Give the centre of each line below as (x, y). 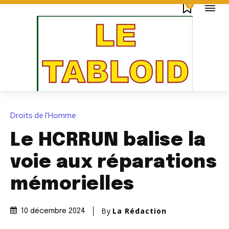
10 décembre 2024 (53, 211)
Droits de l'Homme (43, 116)
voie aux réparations (113, 163)
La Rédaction (140, 211)
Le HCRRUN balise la (108, 141)
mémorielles (72, 185)
